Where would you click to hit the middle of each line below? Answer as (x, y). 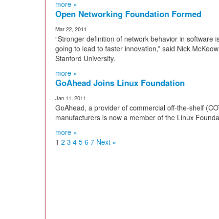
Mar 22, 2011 (71, 29)
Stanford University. (85, 58)
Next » (106, 142)
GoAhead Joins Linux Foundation (120, 83)
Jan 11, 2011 (71, 98)
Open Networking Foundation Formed (128, 14)
